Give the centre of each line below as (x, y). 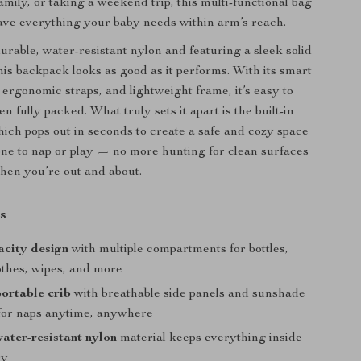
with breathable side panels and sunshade (189, 294)
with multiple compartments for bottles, (179, 250)
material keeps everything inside (210, 338)
